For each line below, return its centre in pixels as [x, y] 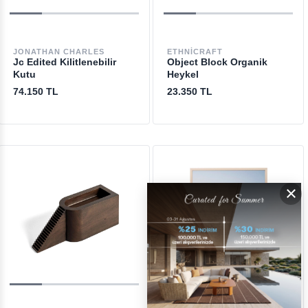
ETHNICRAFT [195, 52]
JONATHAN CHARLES [58, 52]
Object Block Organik [217, 62]
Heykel [183, 74]
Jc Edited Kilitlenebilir [64, 62]
